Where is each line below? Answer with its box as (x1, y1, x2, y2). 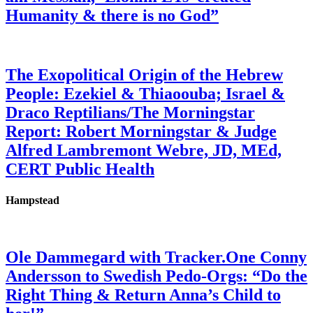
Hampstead (6, 194, 59, 206)
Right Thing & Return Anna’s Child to (6, 285, 281, 304)
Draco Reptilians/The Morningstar (6, 103, 255, 122)
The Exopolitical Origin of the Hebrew (6, 66, 283, 85)
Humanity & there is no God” (6, 6, 219, 25)
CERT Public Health (6, 160, 154, 179)
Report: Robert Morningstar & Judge (6, 122, 277, 141)
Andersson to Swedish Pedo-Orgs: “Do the (6, 266, 307, 285)
